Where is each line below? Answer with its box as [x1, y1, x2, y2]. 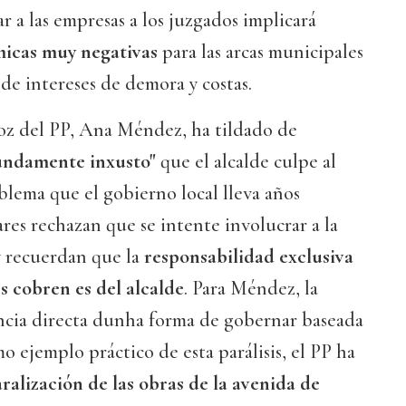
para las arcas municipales [158, 40, 363, 64]
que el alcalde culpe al [156, 150, 336, 174]
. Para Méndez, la [184, 276, 318, 301]
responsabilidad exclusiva [144, 245, 353, 269]
